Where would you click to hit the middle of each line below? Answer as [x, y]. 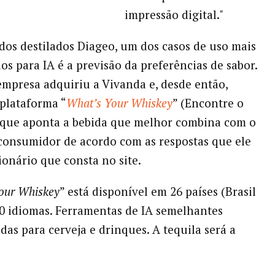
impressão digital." [174, 14]
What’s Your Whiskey [119, 103]
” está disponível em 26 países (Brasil [157, 191]
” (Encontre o [208, 103]
